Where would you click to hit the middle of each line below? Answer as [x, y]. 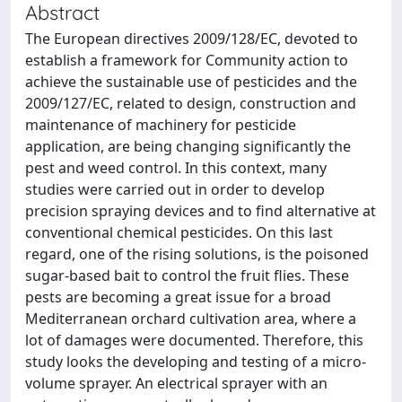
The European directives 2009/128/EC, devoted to [192, 38]
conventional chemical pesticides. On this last [179, 232]
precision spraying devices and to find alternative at [201, 210]
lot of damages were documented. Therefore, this [194, 340]
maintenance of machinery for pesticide [161, 124]
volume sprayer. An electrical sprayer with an [176, 383]
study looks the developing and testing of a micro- [196, 361]
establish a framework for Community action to [187, 60]
